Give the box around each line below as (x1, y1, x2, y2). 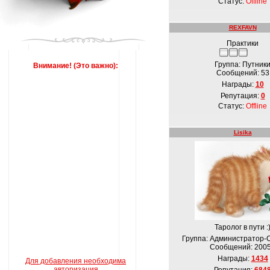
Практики (227, 39, 259, 48)
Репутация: (220, 92, 261, 100)
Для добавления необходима (25, 257, 126, 265)
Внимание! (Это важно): (33, 61, 118, 70)
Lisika (233, 129, 252, 136)
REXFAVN (228, 24, 257, 31)
